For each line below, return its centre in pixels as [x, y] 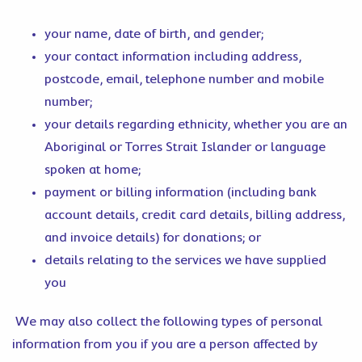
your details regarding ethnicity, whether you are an [196, 124]
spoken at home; [93, 170]
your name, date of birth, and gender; [154, 34]
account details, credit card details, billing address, [195, 215]
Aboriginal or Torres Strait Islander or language [185, 147]
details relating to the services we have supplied [185, 260]
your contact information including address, [173, 57]
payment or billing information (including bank [181, 192]
